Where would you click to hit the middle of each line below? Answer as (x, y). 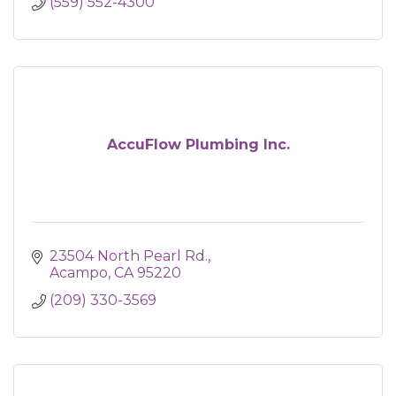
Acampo (79, 273)
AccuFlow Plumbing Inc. (198, 145)
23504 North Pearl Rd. (129, 256)
